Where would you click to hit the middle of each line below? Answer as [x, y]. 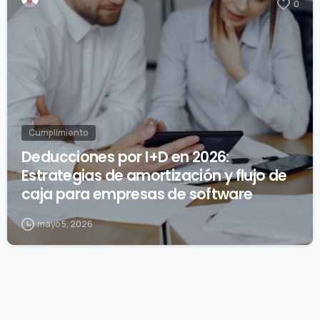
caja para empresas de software [137, 194]
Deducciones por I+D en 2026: [125, 157]
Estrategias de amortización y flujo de [154, 175]
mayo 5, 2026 [65, 224]
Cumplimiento [59, 132]
